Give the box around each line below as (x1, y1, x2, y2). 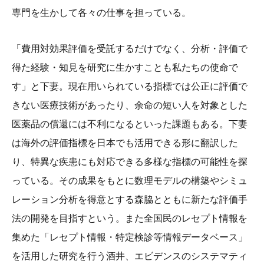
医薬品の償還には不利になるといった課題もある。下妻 (12, 118, 247, 129)
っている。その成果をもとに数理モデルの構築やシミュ (12, 175, 247, 186)
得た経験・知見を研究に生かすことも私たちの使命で (12, 62, 238, 72)
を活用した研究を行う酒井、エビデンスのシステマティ (12, 250, 247, 261)
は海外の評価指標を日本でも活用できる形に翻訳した (12, 137, 238, 148)
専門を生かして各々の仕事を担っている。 (12, 8, 191, 18)
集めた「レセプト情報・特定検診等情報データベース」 (12, 232, 247, 242)
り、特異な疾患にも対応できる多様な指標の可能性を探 (12, 156, 247, 167)
